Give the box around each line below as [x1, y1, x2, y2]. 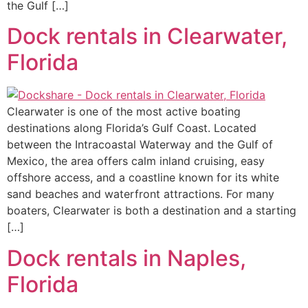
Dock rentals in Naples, [7, 244, 246, 272]
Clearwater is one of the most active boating [7, 104, 241, 119]
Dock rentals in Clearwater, [7, 23, 287, 50]
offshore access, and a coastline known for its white [7, 170, 279, 185]
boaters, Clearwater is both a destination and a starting [7, 203, 296, 218]
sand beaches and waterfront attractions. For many [7, 187, 274, 201]
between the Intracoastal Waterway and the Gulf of [7, 137, 273, 152]
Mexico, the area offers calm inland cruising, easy [7, 154, 265, 168]
